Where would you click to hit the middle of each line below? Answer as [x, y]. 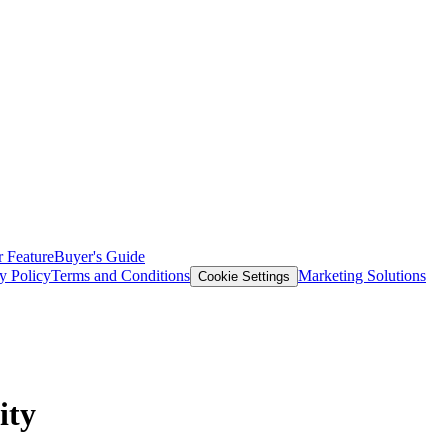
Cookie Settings [244, 277]
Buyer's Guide [99, 257]
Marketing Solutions [362, 276]
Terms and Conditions [120, 276]
